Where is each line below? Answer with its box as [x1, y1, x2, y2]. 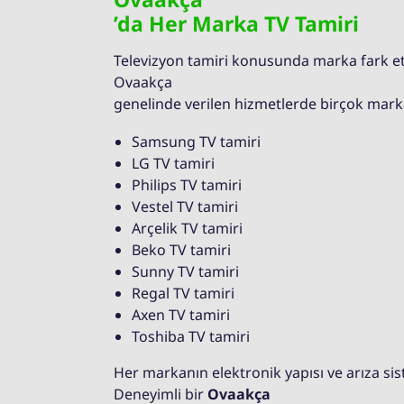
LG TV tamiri [132, 153, 215, 174]
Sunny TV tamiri [132, 262, 239, 282]
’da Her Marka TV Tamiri [114, 9, 359, 39]
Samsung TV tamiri [132, 132, 261, 152]
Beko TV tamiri [132, 240, 231, 261]
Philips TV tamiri [132, 175, 242, 196]
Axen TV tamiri [132, 305, 230, 326]
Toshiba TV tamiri [132, 326, 250, 347]
